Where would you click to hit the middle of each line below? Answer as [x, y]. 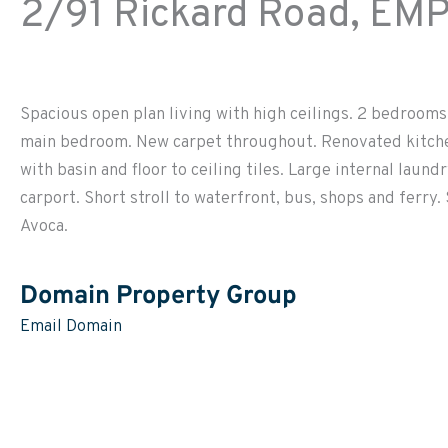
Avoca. [44, 227]
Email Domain [71, 326]
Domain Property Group [158, 296]
